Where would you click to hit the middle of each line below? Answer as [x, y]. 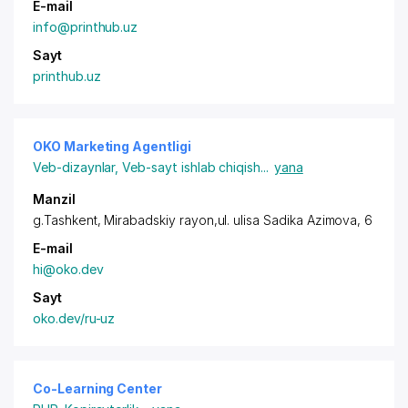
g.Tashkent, [69, 220]
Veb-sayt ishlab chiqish [192, 167]
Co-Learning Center [98, 388]
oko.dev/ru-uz [74, 318]
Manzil [54, 199]
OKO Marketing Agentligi [112, 146]
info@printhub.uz [86, 27]
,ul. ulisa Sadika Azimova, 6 [293, 220]
